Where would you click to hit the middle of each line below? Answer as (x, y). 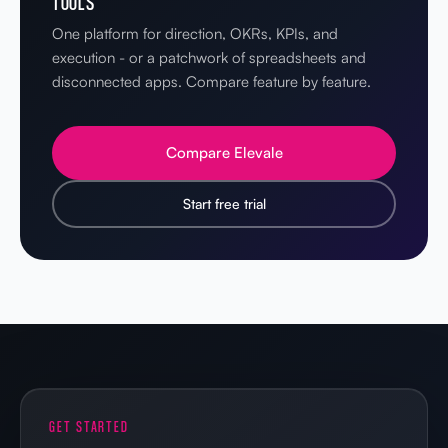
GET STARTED (89, 426)
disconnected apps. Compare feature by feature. (211, 81)
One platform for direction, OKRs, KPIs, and (195, 33)
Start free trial (224, 203)
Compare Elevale (224, 152)
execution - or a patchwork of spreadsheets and (209, 57)
